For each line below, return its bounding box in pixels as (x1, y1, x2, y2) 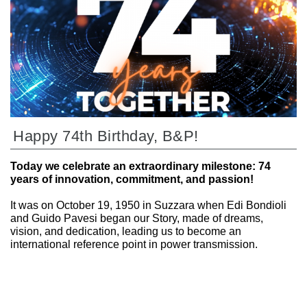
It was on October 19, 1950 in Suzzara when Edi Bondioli (10, 199, 286, 212)
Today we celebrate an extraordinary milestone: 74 (10, 160, 271, 173)
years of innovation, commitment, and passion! (10, 173, 254, 186)
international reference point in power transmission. (10, 238, 258, 251)
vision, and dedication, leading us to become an (10, 225, 241, 238)
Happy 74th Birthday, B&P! (13, 127, 199, 145)
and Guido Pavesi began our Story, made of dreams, (10, 212, 263, 225)
